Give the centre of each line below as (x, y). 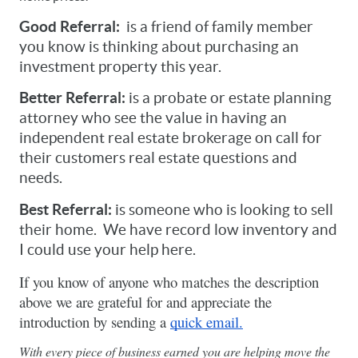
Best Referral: (66, 209)
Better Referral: (74, 98)
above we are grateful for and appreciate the (145, 301)
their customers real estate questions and (158, 158)
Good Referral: (70, 26)
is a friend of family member (217, 26)
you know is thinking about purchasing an (159, 46)
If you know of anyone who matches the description (169, 281)
